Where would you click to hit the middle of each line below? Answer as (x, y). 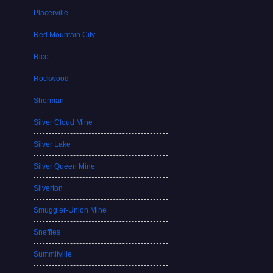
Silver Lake (52, 144)
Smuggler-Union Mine (70, 210)
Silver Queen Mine (65, 166)
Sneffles (47, 232)
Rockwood (51, 79)
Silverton (48, 188)
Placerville (51, 13)
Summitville (53, 254)
